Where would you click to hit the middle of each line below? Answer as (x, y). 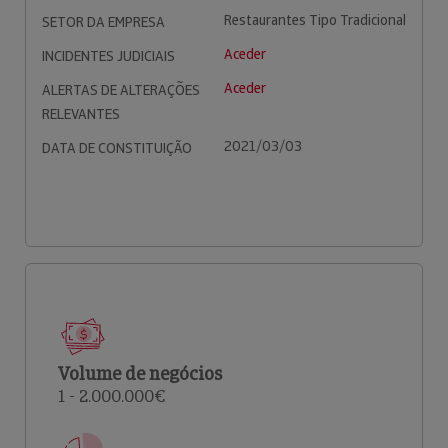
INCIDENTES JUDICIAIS (108, 56)
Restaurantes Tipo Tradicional (315, 20)
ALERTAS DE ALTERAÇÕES (121, 90)
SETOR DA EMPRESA (103, 22)
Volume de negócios (140, 373)
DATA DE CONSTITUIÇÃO (117, 148)
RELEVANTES (81, 114)
